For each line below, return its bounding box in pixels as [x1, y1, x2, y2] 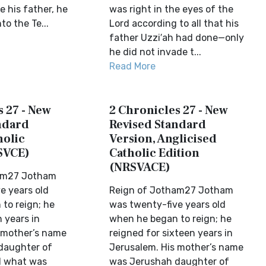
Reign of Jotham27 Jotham [109, 185, 234, 196]
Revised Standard [109, 117, 207, 132]
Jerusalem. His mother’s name [109, 242, 244, 253]
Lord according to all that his [109, 18, 239, 29]
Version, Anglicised [109, 131, 217, 147]
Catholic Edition [109, 145, 200, 161]
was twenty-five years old [109, 199, 226, 210]
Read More [109, 61, 156, 72]
